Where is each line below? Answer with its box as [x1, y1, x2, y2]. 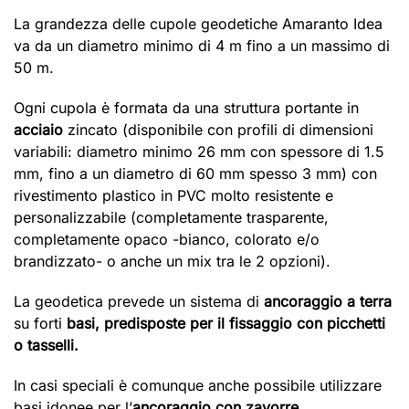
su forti [14, 314, 62, 333]
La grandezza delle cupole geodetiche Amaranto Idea [14, 15, 383, 34]
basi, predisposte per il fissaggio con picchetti [62, 314, 385, 333]
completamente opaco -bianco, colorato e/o [14, 230, 320, 249]
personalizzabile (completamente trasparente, [14, 208, 329, 227]
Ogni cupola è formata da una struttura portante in [14, 99, 359, 118]
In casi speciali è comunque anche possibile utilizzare [14, 376, 382, 395]
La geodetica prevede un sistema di [14, 292, 264, 311]
